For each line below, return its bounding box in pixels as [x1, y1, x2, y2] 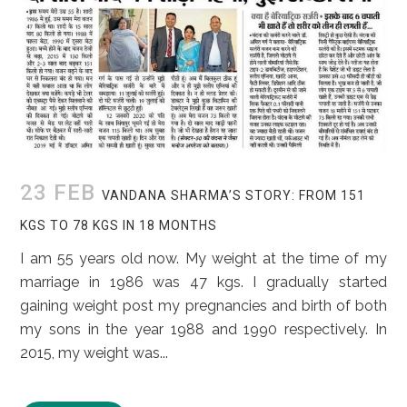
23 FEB [20, 179, 96, 205]
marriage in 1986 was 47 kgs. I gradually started [20, 273, 387, 291]
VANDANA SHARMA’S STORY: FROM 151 [102, 187, 366, 203]
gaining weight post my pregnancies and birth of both [20, 296, 387, 314]
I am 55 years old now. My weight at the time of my [20, 249, 387, 267]
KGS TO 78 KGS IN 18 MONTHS [20, 217, 218, 233]
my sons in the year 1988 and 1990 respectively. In [20, 320, 387, 338]
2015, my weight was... [20, 343, 169, 362]
